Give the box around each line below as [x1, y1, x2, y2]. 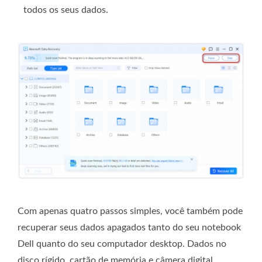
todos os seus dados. [23, 5, 108, 15]
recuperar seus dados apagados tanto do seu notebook [18, 222, 241, 232]
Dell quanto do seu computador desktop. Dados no [18, 239, 226, 249]
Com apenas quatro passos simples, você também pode [18, 206, 243, 216]
